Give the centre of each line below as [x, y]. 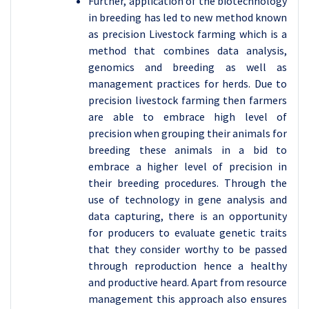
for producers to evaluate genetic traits [188, 232]
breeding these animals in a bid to [188, 150]
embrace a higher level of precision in [188, 166]
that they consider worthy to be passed [188, 249]
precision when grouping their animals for [188, 133]
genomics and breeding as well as [188, 67]
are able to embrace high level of [188, 117]
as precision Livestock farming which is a [188, 34]
